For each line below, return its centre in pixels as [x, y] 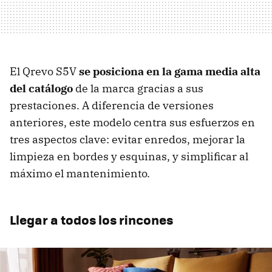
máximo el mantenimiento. [80, 174]
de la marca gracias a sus [138, 89]
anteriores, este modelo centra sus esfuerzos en [132, 123]
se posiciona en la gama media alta [170, 72]
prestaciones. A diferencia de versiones [112, 106]
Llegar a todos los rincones [91, 220]
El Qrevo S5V [44, 72]
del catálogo [41, 89]
